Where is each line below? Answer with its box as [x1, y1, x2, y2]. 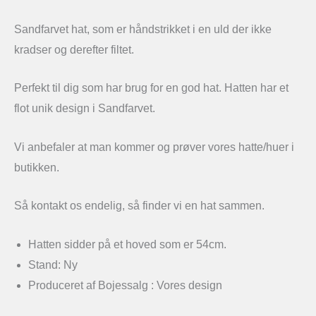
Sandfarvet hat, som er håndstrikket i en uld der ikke [14, 23, 272, 35]
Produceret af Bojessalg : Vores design [28, 279, 222, 291]
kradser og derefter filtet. [14, 43, 134, 56]
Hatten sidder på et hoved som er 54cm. [28, 238, 226, 250]
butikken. [14, 161, 62, 174]
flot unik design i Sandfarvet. [14, 102, 155, 115]
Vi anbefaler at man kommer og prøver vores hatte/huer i [14, 140, 294, 153]
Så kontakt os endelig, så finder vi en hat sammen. [14, 200, 265, 212]
